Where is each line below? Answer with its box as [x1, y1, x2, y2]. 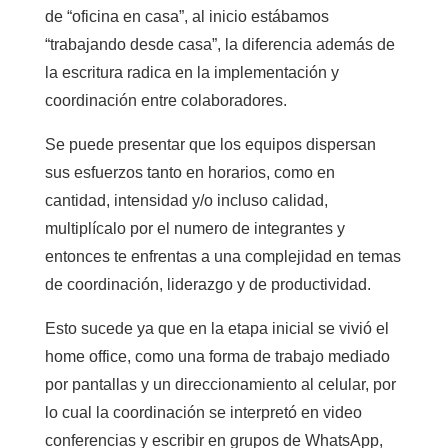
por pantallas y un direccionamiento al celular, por [44, 376, 396, 393]
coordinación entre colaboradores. [44, 92, 287, 109]
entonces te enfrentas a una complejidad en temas [44, 248, 401, 265]
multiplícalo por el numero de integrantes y [44, 220, 345, 237]
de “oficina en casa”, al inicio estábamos [44, 8, 329, 25]
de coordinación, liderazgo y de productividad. [44, 276, 371, 293]
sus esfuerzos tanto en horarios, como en [44, 164, 335, 181]
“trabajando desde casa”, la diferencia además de [44, 36, 395, 53]
